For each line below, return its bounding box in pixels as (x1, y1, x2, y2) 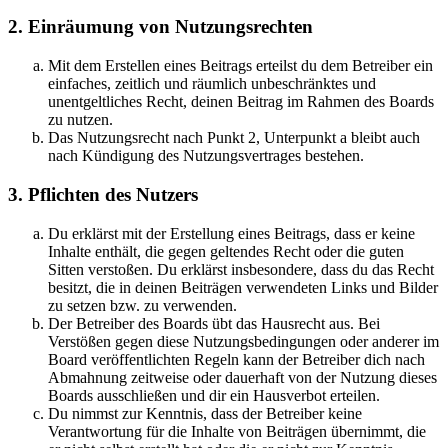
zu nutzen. (48, 111, 113, 129)
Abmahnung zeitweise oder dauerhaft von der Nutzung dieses (48, 368, 437, 386)
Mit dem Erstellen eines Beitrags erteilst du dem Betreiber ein (48, 57, 433, 75)
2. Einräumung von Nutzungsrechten (8, 16, 313, 38)
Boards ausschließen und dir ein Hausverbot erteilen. (48, 386, 380, 404)
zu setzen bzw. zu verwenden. (48, 296, 237, 314)
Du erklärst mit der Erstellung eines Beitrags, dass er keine (48, 224, 415, 242)
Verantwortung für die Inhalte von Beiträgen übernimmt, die (48, 422, 426, 440)
